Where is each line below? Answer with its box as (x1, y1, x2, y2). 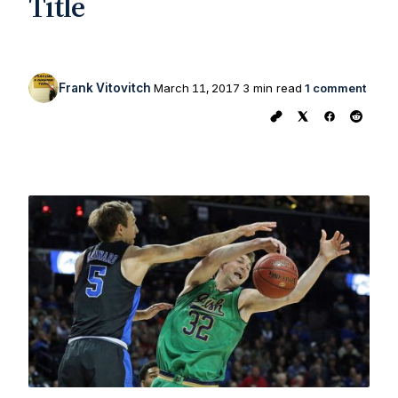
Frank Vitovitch (59, 81, 151, 95)
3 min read (243, 81, 302, 95)
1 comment (305, 81, 366, 95)
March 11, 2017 (154, 81, 240, 95)
